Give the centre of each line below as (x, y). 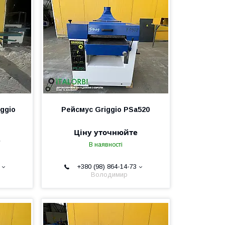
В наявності (105, 145)
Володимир (109, 175)
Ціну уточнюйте (105, 132)
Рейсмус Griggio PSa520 (106, 109)
